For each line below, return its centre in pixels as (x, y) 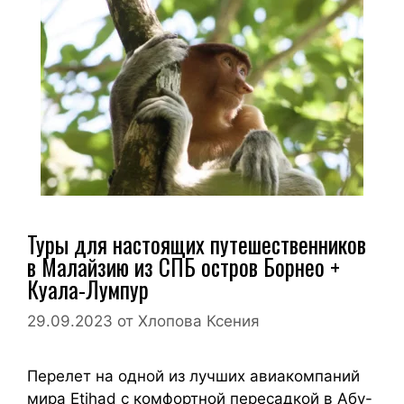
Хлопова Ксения (199, 321)
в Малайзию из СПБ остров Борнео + (184, 266)
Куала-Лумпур (88, 289)
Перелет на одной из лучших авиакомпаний (193, 376)
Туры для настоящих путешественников (197, 243)
